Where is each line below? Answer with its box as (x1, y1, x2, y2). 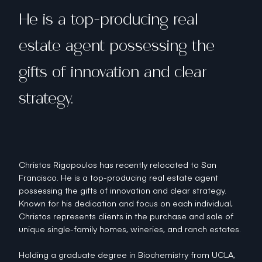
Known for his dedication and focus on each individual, (19, 197, 233, 209)
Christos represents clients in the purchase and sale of (19, 210, 233, 222)
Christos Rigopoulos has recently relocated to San (19, 158, 216, 170)
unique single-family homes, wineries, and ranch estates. (19, 223, 241, 235)
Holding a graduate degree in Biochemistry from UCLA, (19, 249, 235, 260)
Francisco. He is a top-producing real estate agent (19, 171, 218, 183)
